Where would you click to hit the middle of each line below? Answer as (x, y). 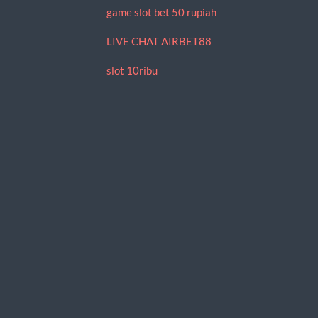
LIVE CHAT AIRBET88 (159, 41)
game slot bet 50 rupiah (161, 12)
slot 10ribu (132, 71)
